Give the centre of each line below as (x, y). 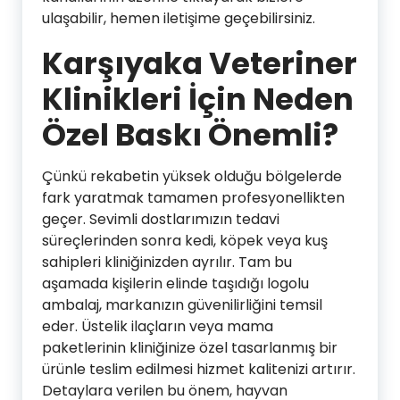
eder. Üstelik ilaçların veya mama (158, 326)
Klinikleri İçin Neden (198, 99)
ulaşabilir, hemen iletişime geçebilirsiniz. (179, 18)
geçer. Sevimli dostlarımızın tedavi (161, 219)
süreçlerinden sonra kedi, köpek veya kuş (185, 240)
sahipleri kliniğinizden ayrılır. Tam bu (167, 262)
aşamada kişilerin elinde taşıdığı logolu (175, 283)
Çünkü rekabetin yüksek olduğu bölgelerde (192, 176)
